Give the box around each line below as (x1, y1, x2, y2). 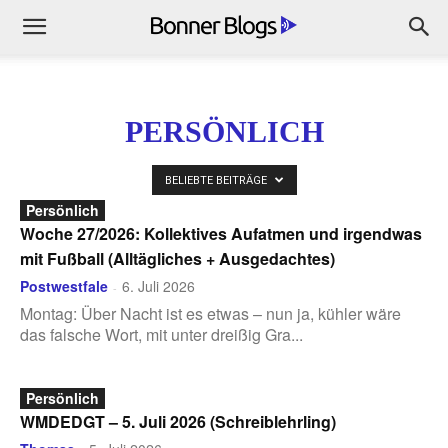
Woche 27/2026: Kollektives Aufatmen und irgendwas (20, 222, 422, 245)
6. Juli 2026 (122, 276, 195, 296)
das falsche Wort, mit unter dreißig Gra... (20, 323, 303, 346)
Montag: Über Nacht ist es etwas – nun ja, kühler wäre (20, 302, 401, 325)
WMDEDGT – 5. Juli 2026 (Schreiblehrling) (20, 410, 336, 433)
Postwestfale (20, 276, 108, 296)
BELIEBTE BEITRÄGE (164, 174, 270, 187)
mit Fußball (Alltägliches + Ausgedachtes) (20, 247, 335, 270)
